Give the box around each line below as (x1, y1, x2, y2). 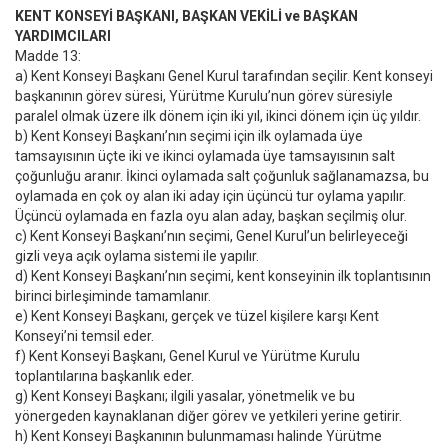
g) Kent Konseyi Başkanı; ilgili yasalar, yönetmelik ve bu (15, 388, 355, 404)
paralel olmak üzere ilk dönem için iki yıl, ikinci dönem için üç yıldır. (15, 108, 421, 124)
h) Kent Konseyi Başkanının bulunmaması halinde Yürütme (15, 428, 382, 444)
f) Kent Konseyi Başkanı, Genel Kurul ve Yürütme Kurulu (15, 348, 360, 364)
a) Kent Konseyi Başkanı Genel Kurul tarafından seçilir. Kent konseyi (15, 68, 433, 84)
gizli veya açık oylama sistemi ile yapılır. (15, 248, 262, 264)
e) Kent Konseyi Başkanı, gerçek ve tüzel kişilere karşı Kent (15, 308, 379, 324)
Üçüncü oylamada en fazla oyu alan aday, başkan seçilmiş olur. (15, 208, 407, 224)
